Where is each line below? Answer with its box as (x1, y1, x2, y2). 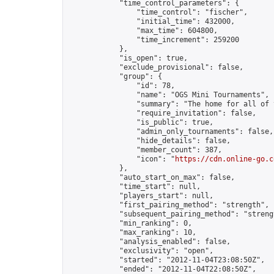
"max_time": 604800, (68, 26, 218, 35)
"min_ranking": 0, (68, 219, 192, 228)
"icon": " (68, 155, 175, 163)
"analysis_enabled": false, (68, 237, 231, 246)
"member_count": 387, (68, 146, 222, 154)
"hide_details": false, (68, 136, 231, 145)
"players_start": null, (68, 191, 213, 200)
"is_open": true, (68, 54, 188, 62)
